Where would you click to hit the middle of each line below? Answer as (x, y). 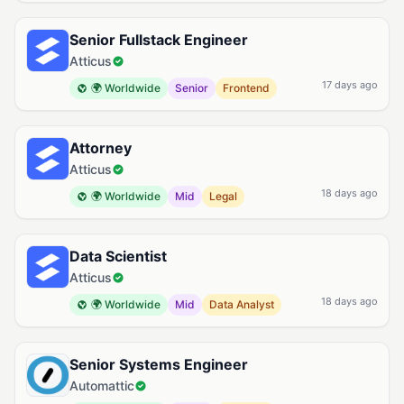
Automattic (102, 386)
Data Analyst (242, 304)
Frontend (246, 88)
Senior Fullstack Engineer (159, 40)
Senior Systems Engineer (159, 364)
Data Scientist (118, 256)
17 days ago (350, 85)
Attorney (101, 148)
